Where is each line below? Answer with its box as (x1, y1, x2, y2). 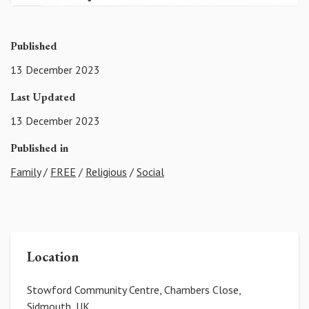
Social (137, 164, 164, 179)
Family (10, 164, 41, 179)
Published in (10, 140, 68, 155)
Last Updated (10, 90, 76, 105)
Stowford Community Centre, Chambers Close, (27, 282, 241, 297)
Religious (86, 164, 127, 179)
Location (27, 247, 79, 266)
